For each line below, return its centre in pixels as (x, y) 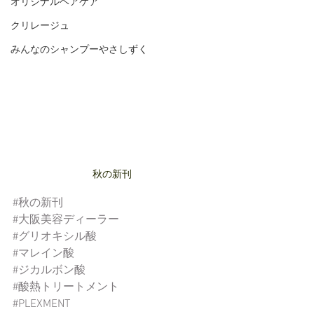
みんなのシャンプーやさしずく (79, 50)
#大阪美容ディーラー (66, 220)
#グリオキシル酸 (55, 237)
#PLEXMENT (41, 304)
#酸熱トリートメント (66, 287)
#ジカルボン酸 (49, 270)
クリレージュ (40, 26)
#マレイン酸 (43, 253)
